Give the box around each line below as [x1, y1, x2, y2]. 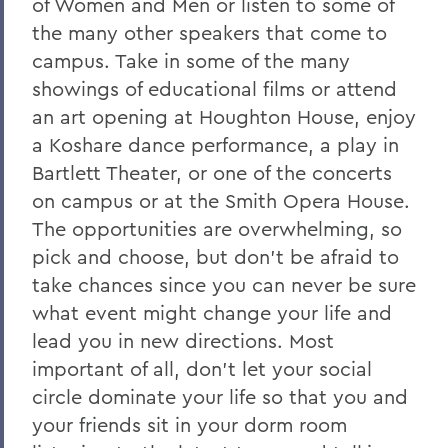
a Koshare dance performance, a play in [32, 132, 399, 157]
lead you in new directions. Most [32, 328, 334, 353]
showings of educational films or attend [32, 76, 397, 101]
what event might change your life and [32, 300, 392, 325]
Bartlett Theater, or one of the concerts [32, 160, 392, 185]
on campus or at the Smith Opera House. [32, 188, 410, 213]
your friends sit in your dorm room [32, 412, 347, 437]
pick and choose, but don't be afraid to [32, 244, 399, 269]
